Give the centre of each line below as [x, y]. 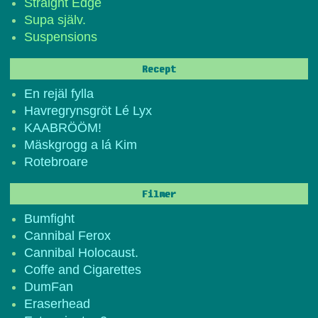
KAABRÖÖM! [63, 128]
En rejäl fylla [59, 94]
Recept [159, 69]
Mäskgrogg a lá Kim [81, 145]
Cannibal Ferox [67, 236]
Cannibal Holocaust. [81, 253]
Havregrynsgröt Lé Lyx [88, 111]
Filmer [159, 194]
